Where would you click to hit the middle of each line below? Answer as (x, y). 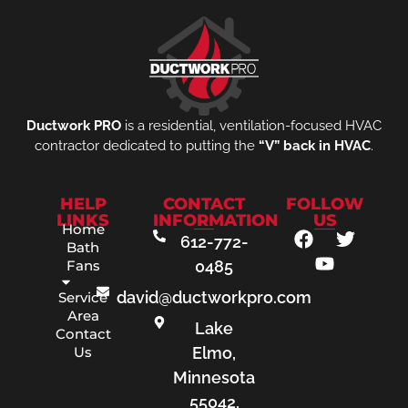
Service (83, 298)
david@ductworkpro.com (214, 298)
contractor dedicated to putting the (147, 145)
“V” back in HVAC (315, 145)
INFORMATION (215, 221)
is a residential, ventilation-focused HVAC (251, 125)
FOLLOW (325, 204)
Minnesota (214, 378)
